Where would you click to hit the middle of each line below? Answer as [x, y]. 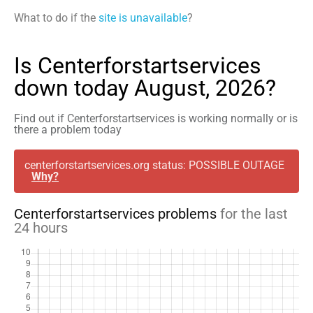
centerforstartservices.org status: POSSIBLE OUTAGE [154, 166]
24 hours [41, 228]
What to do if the [56, 18]
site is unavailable [143, 18]
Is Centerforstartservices [138, 66]
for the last [254, 214]
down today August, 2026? [145, 88]
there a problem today [68, 130]
